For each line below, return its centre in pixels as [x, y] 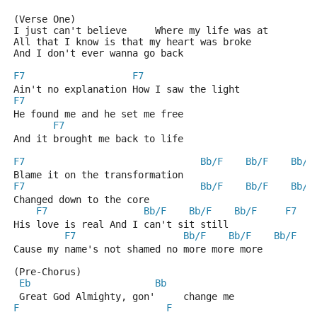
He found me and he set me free [98, 114]
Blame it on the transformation [118, 175]
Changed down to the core [81, 200]
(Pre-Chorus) [47, 272]
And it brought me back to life [98, 139]
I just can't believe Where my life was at [141, 30]
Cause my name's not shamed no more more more [138, 249]
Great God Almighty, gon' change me [124, 296]
